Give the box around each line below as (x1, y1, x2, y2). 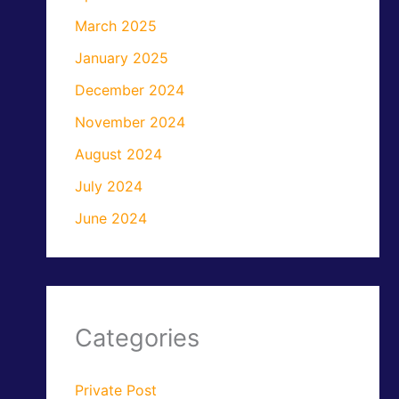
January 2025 (75, 49, 169, 68)
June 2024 (75, 209, 148, 228)
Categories (75, 323, 200, 354)
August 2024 (75, 145, 163, 164)
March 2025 (75, 17, 158, 36)
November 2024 (75, 113, 186, 132)
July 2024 (75, 177, 143, 196)
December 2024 (75, 81, 185, 100)
